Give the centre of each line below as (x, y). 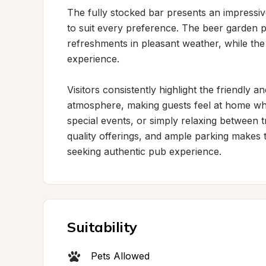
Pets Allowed (120, 256)
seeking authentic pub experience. (144, 151)
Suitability (102, 227)
